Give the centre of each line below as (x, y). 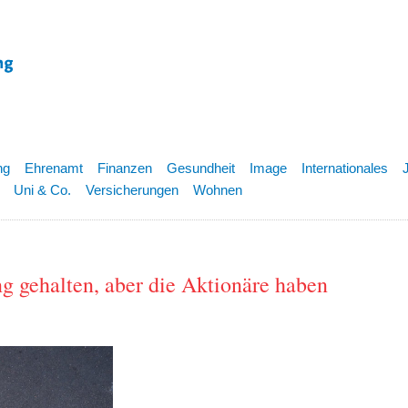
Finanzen (125, 168)
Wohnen (218, 190)
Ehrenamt (54, 168)
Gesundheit (201, 168)
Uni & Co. (42, 190)
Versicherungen (132, 190)
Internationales (345, 168)
